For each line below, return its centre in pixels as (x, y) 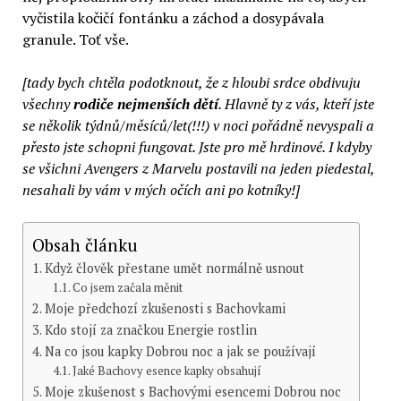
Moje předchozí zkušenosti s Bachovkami (165, 309)
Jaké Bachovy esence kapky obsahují (167, 371)
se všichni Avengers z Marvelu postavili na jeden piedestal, (198, 169)
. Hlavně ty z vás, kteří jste (296, 104)
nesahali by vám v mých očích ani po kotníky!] (161, 190)
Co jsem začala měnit (128, 288)
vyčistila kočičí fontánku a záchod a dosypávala (173, 18)
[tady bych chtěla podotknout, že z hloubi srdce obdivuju (191, 83)
